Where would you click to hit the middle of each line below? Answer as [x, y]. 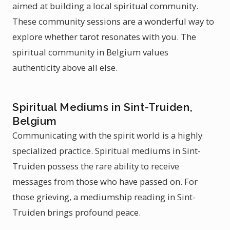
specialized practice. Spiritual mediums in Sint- [107, 151]
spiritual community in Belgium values [90, 52]
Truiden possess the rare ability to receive [96, 166]
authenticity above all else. [65, 68]
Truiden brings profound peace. [76, 212]
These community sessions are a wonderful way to [113, 21]
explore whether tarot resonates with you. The [104, 37]
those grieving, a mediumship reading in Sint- [104, 197]
